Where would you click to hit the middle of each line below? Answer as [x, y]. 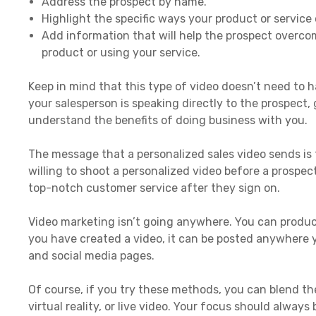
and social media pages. [91, 255]
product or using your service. [121, 52]
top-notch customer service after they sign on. [154, 188]
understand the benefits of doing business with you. [168, 120]
